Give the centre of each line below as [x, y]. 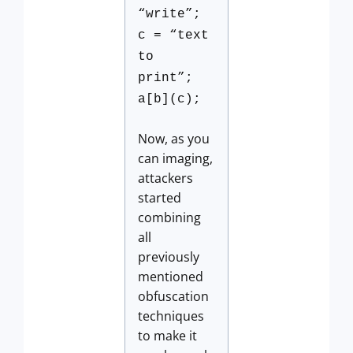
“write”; [169, 14]
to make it [167, 336]
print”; [165, 78]
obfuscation [173, 296]
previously [169, 257]
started [160, 198]
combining [169, 217]
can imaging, [175, 158]
